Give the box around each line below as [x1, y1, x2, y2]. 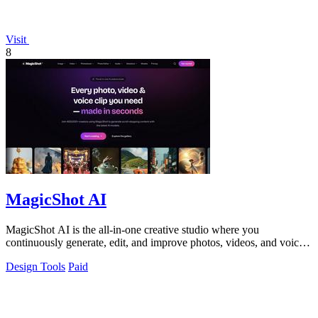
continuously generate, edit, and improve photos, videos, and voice [6, 236, 304, 249]
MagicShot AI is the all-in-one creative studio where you [6, 224, 259, 236]
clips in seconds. [6, 249, 79, 262]
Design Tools [6, 261, 65, 273]
